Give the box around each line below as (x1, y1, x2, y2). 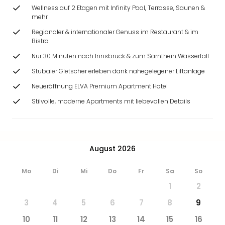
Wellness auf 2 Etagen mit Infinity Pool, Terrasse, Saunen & (32, 4, 205, 12)
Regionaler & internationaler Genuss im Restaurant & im (32, 28, 198, 36)
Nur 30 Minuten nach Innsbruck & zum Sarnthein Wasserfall (32, 52, 209, 60)
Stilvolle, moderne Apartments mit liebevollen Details (32, 97, 190, 105)
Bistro (32, 37, 49, 45)
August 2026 (89, 143, 136, 154)
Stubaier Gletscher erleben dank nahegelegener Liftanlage (32, 67, 205, 75)
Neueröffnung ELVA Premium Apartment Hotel (32, 82, 168, 90)
